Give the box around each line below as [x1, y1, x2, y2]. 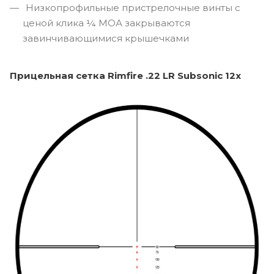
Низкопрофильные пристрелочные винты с [23, 1, 240, 13]
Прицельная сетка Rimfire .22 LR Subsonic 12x [10, 69, 241, 81]
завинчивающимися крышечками [23, 32, 189, 44]
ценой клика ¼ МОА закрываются [23, 17, 190, 29]
